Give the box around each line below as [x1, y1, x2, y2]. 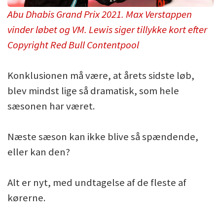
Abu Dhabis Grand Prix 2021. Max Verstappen [7, 8, 192, 21]
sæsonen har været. [7, 100, 95, 113]
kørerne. [7, 191, 46, 205]
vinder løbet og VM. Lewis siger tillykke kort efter [7, 23, 207, 37]
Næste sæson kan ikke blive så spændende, [7, 130, 198, 144]
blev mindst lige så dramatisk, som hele [7, 84, 179, 98]
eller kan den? [7, 146, 70, 159]
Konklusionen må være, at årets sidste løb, [7, 69, 194, 82]
